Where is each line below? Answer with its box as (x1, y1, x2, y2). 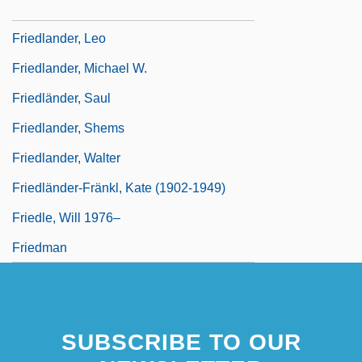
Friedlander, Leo (12, 31, 106, 45)
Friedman (12, 240, 67, 255)
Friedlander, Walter (12, 150, 120, 165)
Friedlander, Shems (12, 120, 124, 135)
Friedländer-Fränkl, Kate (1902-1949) (12, 180, 225, 195)
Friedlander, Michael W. (12, 61, 147, 75)
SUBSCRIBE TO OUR (61, 329, 301, 355)
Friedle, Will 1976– (12, 210, 120, 225)
